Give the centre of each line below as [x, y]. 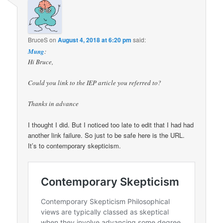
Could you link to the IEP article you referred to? [95, 83]
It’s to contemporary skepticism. [75, 146]
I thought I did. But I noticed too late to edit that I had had [111, 125]
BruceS [38, 40]
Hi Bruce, [41, 62]
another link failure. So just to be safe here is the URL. [107, 135]
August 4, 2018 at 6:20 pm [95, 40]
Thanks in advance [54, 104]
